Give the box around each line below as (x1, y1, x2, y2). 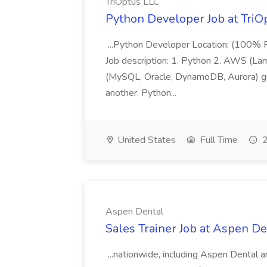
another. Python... (105, 86, 179, 100)
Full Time (198, 133, 238, 147)
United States (115, 133, 176, 147)
